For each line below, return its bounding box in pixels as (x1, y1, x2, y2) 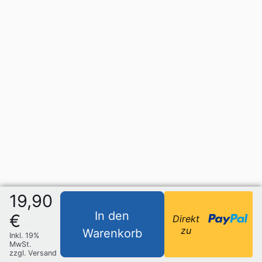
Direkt (173, 212, 200, 225)
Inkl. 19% (9, 231, 39, 240)
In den (95, 208, 130, 223)
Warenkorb (82, 226, 142, 240)
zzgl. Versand (9, 249, 57, 257)
